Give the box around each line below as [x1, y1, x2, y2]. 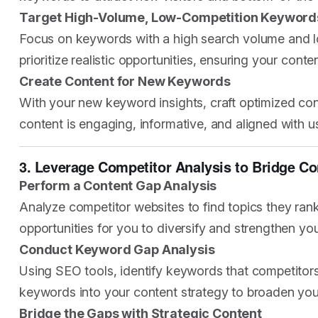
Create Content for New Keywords [19, 74, 231, 89]
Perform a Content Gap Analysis [19, 178, 217, 193]
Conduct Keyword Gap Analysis [19, 242, 215, 257]
